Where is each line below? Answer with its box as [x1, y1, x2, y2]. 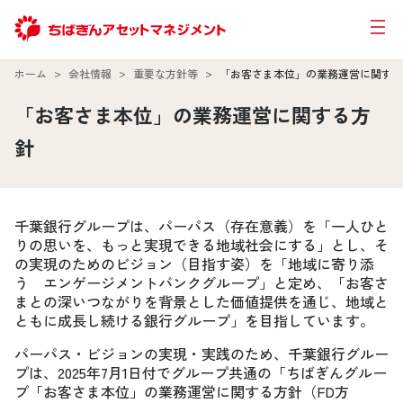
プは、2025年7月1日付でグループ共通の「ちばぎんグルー [14, 361, 387, 383]
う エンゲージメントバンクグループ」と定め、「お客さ [14, 271, 389, 293]
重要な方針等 [133, 65, 198, 81]
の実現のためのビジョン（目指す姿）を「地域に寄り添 [14, 252, 374, 274]
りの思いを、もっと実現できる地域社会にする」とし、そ [14, 233, 389, 255]
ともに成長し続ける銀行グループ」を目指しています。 [14, 309, 374, 331]
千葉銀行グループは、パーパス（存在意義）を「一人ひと [14, 214, 389, 237]
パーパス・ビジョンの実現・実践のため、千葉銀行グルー [14, 342, 389, 364]
